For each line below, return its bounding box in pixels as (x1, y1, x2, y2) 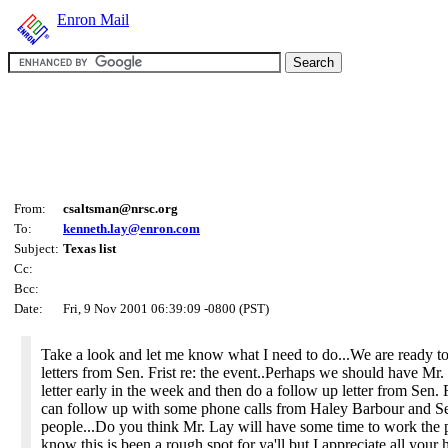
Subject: (14, 241, 59, 256)
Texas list (63, 241, 116, 256)
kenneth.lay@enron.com (63, 221, 200, 236)
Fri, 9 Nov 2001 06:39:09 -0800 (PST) (63, 301, 269, 316)
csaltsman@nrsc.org (63, 201, 178, 216)
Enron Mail (57, 11, 129, 28)
